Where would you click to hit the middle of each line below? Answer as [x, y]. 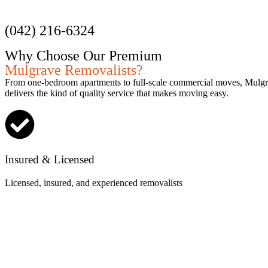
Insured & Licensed [50, 160]
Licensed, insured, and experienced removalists [94, 182]
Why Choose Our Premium [83, 56]
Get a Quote [42, 12]
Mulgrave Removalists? [74, 70]
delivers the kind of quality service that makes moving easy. [117, 93]
